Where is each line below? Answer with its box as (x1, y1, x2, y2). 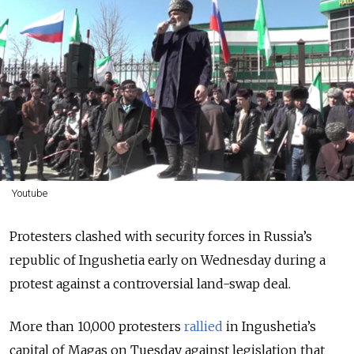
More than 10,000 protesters (9, 318, 184, 334)
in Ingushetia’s (223, 318, 316, 334)
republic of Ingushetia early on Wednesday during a (9, 251, 326, 268)
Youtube (11, 186, 47, 199)
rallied (184, 318, 223, 334)
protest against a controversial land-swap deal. (9, 275, 291, 292)
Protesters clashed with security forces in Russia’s (9, 228, 312, 244)
